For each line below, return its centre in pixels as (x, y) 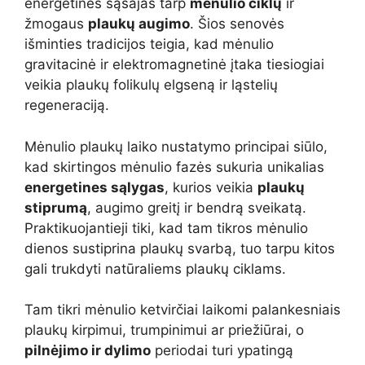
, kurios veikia (211, 187)
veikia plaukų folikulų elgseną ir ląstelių (151, 85)
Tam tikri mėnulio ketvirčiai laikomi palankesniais (182, 310)
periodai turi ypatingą (222, 351)
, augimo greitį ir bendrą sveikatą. (197, 207)
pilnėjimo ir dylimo (88, 351)
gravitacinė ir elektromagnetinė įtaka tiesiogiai (174, 65)
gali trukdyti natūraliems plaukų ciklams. (155, 268)
